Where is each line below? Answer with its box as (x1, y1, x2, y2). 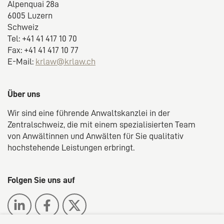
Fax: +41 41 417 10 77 (7, 45, 78, 54)
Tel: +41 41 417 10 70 (7, 33, 77, 43)
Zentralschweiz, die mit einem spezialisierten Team (7, 119, 195, 129)
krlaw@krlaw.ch (35, 56, 95, 66)
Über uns (7, 89, 40, 98)
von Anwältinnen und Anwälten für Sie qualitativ (7, 131, 183, 140)
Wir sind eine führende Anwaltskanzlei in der (7, 108, 170, 117)
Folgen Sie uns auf (7, 175, 75, 184)
